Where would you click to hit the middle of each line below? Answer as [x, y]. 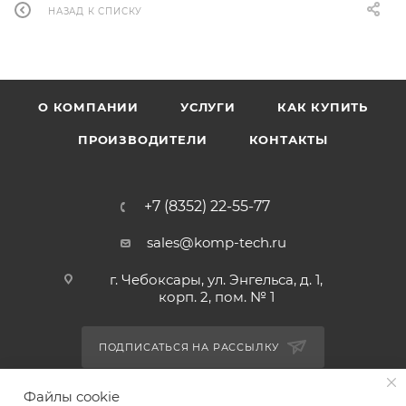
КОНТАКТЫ [288, 140]
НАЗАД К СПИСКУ [96, 11]
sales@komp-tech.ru [216, 243]
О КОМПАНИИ [89, 107]
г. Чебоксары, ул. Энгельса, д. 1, [216, 280]
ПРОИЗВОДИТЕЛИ [143, 140]
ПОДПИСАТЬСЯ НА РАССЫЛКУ [191, 348]
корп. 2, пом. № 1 [216, 297]
